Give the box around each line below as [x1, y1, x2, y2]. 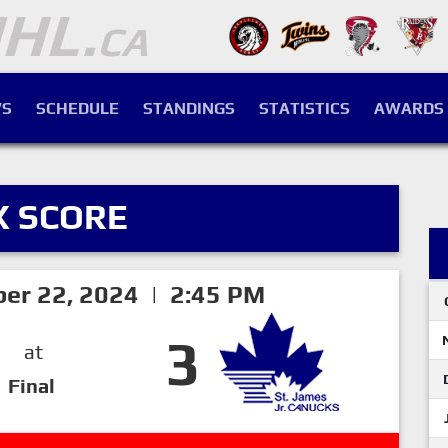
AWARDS [374, 99, 444, 118]
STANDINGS [143, 99, 235, 118]
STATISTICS [259, 99, 350, 118]
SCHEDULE [36, 99, 119, 118]
